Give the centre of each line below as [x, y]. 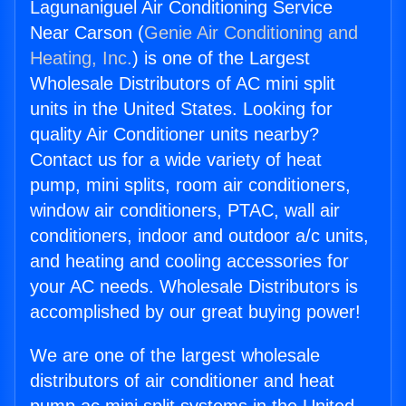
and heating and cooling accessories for [189, 261]
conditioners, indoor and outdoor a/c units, [199, 236]
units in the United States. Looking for [181, 109]
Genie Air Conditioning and [251, 33]
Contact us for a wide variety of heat [176, 160]
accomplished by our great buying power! [195, 312]
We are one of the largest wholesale [175, 356]
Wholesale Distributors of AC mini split [183, 84]
